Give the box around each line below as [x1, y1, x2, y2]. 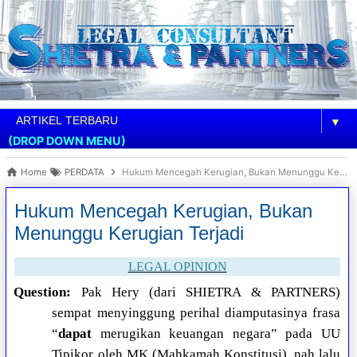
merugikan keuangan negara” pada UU [92, 326, 340, 342]
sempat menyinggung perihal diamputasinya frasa [52, 305, 340, 321]
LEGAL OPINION [127, 260, 227, 274]
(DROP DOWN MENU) [8, 134, 126, 148]
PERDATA [65, 167, 105, 178]
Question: [14, 284, 72, 300]
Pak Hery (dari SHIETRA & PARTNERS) [80, 284, 341, 300]
